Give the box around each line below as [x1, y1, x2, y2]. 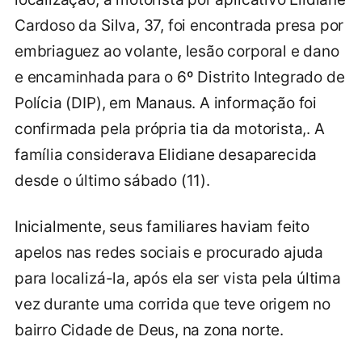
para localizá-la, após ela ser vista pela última [15, 268, 341, 288]
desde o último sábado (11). [15, 170, 210, 190]
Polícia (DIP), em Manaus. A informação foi [15, 93, 318, 112]
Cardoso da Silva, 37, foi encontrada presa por [15, 15, 344, 35]
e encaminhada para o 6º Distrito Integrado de [15, 67, 345, 86]
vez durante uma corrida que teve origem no [15, 294, 331, 314]
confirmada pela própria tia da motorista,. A [15, 119, 325, 138]
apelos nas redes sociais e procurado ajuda [15, 242, 324, 262]
